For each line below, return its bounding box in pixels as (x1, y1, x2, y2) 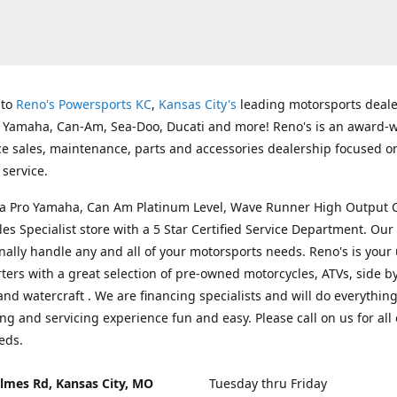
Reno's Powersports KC (16, 96, 152, 113)
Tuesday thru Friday (209, 375, 327, 392)
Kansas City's (159, 96, 237, 113)
